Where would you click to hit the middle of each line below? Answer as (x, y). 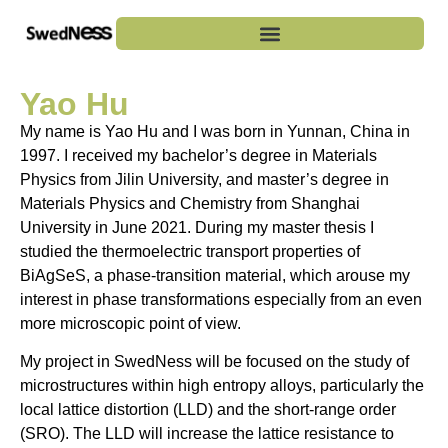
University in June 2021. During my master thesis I (197, 227)
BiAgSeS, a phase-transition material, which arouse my (215, 275)
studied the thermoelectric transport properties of (190, 251)
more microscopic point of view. (130, 323)
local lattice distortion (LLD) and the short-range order (208, 409)
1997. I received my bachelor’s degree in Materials (198, 155)
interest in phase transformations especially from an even (221, 299)
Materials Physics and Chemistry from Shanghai (190, 203)
